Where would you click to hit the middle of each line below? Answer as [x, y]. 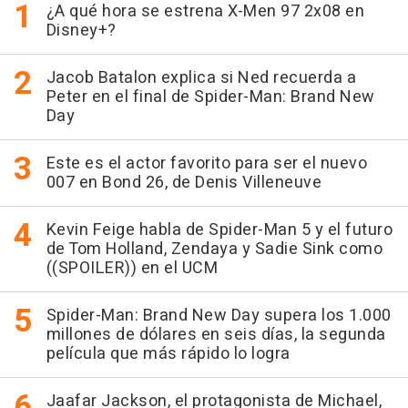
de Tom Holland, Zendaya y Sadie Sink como [214, 249]
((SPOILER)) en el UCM [132, 268]
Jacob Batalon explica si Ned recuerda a [201, 77]
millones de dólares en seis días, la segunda [216, 334]
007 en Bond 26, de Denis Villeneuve [184, 182]
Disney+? [81, 30]
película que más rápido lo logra [168, 353]
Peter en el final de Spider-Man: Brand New [210, 97]
